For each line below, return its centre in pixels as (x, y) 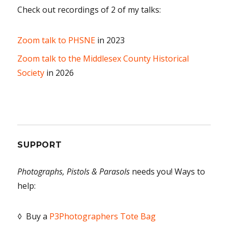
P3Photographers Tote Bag (103, 216)
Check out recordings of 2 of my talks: (89, 9)
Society (31, 73)
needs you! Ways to (168, 171)
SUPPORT (40, 145)
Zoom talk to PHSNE (56, 40)
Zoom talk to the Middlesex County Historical (103, 58)
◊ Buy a (34, 216)
